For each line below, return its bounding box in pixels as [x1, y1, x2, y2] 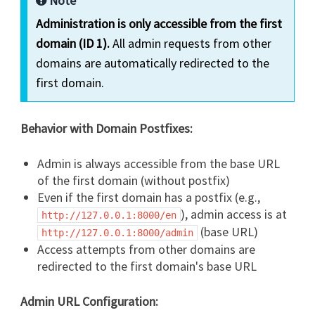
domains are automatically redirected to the [36, 54, 270, 71]
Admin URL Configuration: [20, 292, 159, 309]
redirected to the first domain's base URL [37, 257, 257, 274]
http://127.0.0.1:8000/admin [41, 226, 194, 238]
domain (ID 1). [36, 34, 110, 51]
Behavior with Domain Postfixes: [20, 120, 193, 136]
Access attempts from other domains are [37, 240, 256, 257]
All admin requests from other [110, 34, 272, 51]
